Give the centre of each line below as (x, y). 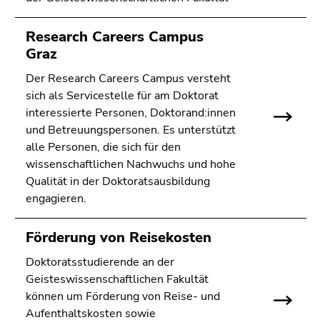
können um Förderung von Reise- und (123, 297)
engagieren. (56, 199)
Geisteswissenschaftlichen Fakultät (117, 280)
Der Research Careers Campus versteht (128, 79)
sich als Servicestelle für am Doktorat (122, 96)
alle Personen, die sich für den (103, 147)
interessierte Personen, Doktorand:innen (131, 113)
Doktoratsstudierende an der (100, 262)
